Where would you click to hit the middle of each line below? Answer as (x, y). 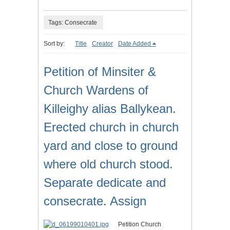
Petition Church (140, 225)
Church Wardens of (96, 90)
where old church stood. (108, 164)
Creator (102, 44)
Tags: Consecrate (73, 22)
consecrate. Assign (95, 201)
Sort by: (54, 44)
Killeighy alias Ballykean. (110, 109)
